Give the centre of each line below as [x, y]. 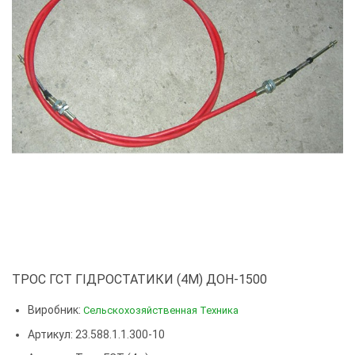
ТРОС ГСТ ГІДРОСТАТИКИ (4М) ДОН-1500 [139, 280]
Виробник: [55, 310]
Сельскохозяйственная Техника [161, 311]
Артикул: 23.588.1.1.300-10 [96, 335]
